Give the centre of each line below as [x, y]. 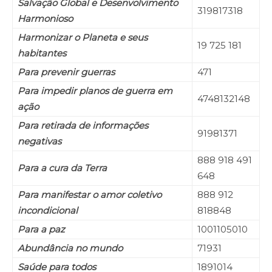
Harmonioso [45, 19]
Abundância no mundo [70, 248]
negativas [39, 141]
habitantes [42, 53]
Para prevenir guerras [66, 72]
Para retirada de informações [83, 126]
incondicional [48, 211]
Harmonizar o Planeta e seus [83, 38]
